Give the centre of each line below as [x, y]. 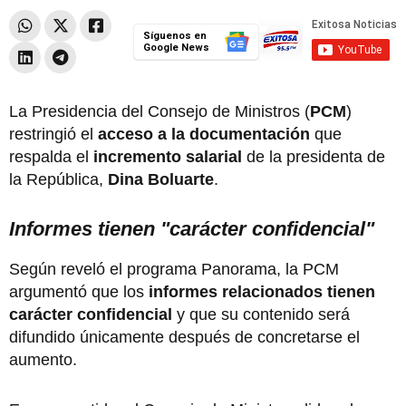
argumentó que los [79, 291]
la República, [58, 179]
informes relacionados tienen [262, 291]
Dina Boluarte [161, 179]
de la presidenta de [314, 156]
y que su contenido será [261, 314]
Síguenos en [174, 35]
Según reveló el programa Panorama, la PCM [174, 269]
